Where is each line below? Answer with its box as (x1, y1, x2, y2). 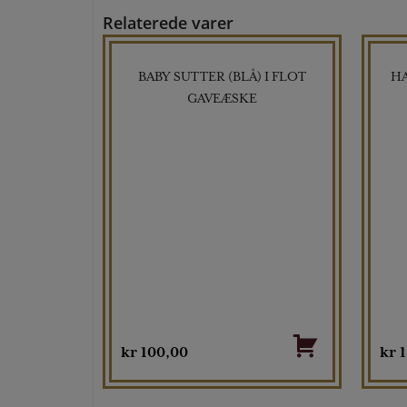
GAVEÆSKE (186, 90, 257, 105)
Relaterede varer (103, 11, 233, 34)
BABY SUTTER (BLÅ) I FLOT (137, 68, 306, 84)
